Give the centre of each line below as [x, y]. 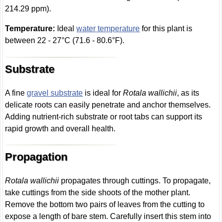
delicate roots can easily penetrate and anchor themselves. [108, 105]
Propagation [36, 157]
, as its [188, 93]
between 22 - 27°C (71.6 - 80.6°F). [65, 41]
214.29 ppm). [28, 9]
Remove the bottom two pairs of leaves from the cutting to [105, 204]
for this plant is [166, 29]
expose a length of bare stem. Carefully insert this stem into [108, 216]
